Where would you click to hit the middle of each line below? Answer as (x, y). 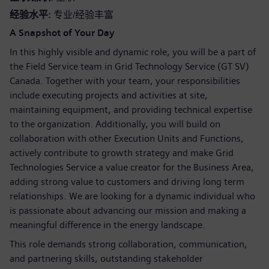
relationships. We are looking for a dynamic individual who (132, 196)
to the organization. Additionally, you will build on (115, 124)
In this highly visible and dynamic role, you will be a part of (133, 52)
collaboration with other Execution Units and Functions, (127, 138)
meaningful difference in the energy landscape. (107, 225)
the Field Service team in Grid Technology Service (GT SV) (129, 66)
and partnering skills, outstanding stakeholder (106, 258)
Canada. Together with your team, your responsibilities (125, 81)
